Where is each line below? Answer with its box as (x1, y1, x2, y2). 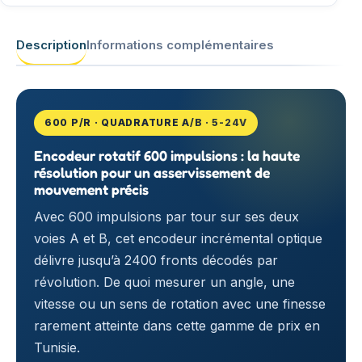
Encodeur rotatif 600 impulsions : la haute (34, 147, 300, 164)
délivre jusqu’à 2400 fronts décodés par (34, 252, 278, 268)
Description (16, 36, 86, 53)
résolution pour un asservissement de (34, 164, 270, 181)
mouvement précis (34, 181, 149, 198)
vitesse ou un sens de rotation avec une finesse (34, 296, 326, 312)
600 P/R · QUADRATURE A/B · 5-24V (44, 116, 248, 128)
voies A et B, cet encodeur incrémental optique (34, 230, 322, 246)
